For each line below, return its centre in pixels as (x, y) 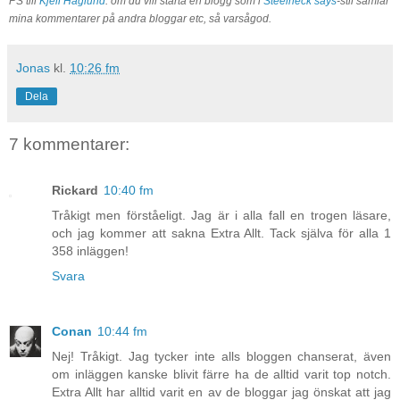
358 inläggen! (90, 251)
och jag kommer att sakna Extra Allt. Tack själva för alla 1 (221, 233)
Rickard (75, 191)
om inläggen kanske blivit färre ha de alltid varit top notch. (221, 375)
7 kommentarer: (69, 144)
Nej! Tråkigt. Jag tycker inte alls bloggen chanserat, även (221, 357)
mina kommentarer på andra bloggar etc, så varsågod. (140, 18)
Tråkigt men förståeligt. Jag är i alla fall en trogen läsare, (221, 216)
